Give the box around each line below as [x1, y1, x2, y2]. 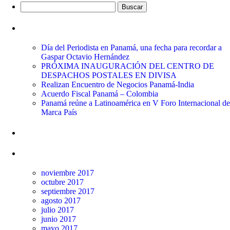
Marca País [41, 107, 77, 117]
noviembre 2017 [41, 168, 94, 178]
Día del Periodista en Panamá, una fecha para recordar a [41, 43, 222, 52]
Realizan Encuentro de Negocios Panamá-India [41, 80, 194, 89]
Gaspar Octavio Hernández [41, 52, 129, 61]
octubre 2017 [41, 178, 84, 187]
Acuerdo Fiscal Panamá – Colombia [41, 89, 158, 98]
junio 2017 [41, 215, 76, 224]
